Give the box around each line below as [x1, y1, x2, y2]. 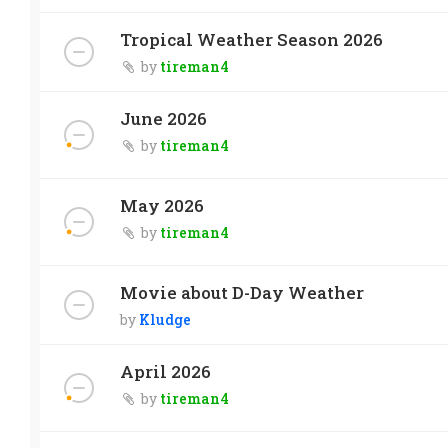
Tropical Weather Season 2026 [120, 27, 383, 51]
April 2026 [120, 359, 211, 383]
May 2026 [120, 193, 204, 217]
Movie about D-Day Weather [120, 280, 364, 304]
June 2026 [120, 106, 207, 130]
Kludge [139, 309, 191, 329]
